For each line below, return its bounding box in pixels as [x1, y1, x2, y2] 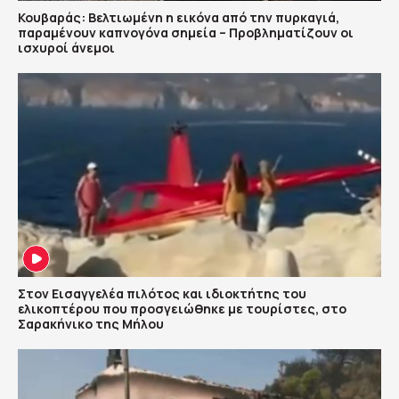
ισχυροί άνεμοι [18, 38, 115, 56]
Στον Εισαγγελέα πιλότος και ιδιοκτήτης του [18, 285, 306, 303]
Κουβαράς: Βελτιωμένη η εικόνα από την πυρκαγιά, [18, 8, 339, 26]
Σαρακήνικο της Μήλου [18, 315, 164, 333]
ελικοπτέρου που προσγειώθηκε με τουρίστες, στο [18, 300, 346, 318]
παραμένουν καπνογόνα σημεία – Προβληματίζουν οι [18, 23, 354, 41]
